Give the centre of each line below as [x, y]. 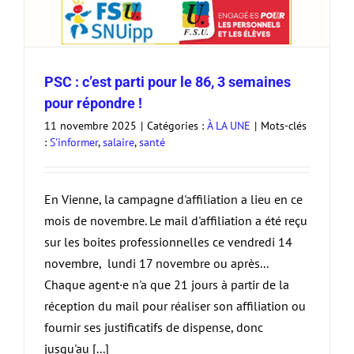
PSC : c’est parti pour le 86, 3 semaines [168, 82]
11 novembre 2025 [90, 126]
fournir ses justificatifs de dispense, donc [154, 328]
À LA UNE [229, 126]
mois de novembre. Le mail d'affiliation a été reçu [176, 221]
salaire [119, 143]
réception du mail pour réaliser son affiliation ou [175, 306]
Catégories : [177, 126]
